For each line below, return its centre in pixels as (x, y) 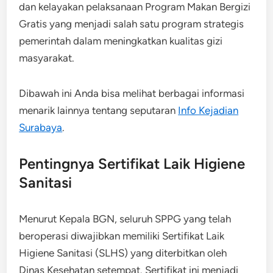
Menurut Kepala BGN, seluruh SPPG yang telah (125, 218)
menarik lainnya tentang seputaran (99, 110)
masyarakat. (47, 58)
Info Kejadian (208, 110)
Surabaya (41, 127)
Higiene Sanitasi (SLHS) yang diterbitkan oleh (123, 253)
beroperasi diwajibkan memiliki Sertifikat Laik (122, 236)
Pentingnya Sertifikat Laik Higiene (132, 163)
